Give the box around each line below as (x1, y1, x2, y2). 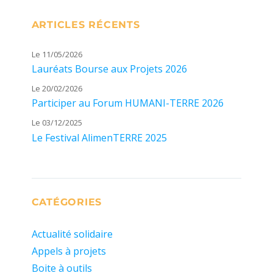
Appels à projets (31, 244, 106, 258)
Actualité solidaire (31, 227, 113, 241)
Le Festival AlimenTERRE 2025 (31, 130, 167, 144)
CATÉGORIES (31, 196, 102, 208)
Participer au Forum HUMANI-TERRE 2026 (31, 96, 224, 110)
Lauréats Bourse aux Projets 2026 (31, 62, 187, 76)
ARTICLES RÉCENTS (31, 18, 140, 30)
